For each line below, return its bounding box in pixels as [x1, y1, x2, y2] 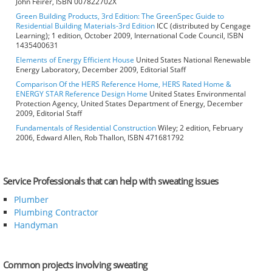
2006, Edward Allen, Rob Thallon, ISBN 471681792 [16, 132, 184, 143]
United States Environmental [148, 89, 246, 100]
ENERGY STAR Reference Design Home [16, 89, 148, 100]
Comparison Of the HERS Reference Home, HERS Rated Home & [16, 79, 231, 90]
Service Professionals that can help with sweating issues [2, 175, 219, 188]
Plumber [13, 194, 49, 206]
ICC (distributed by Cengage [155, 21, 251, 32]
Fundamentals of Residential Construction [16, 123, 156, 134]
